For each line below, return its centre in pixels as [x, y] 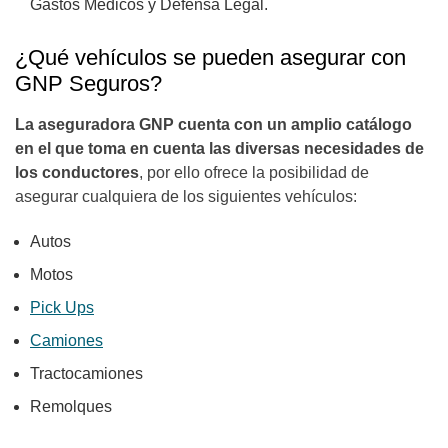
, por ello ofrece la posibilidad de [254, 173]
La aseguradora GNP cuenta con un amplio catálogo [213, 125]
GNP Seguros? [91, 84]
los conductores [77, 173]
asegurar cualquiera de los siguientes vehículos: [186, 197]
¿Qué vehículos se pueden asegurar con [210, 58]
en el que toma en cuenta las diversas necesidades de [219, 149]
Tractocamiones [90, 374]
